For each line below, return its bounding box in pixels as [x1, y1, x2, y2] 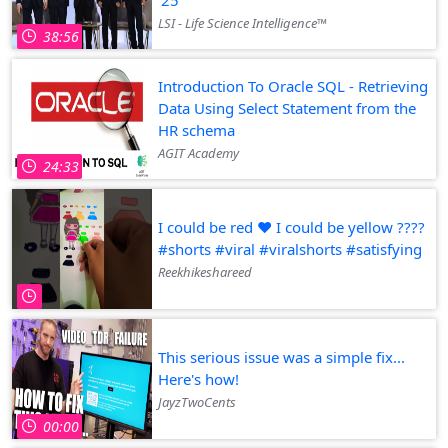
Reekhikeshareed [158, 262, 252, 281]
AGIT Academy [158, 143, 239, 162]
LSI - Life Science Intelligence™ [158, 13, 327, 32]
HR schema [158, 119, 235, 140]
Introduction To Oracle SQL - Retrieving [158, 75, 428, 96]
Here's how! [158, 368, 239, 389]
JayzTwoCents [158, 392, 236, 411]
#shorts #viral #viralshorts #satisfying [158, 238, 422, 259]
